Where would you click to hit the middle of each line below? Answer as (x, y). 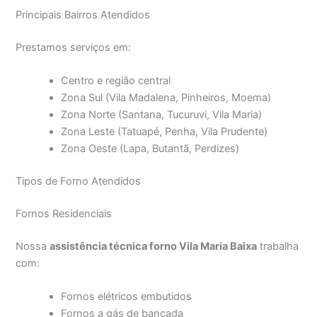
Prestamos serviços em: (74, 47)
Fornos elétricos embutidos (127, 296)
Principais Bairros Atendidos (83, 15)
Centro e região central (116, 81)
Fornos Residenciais (64, 213)
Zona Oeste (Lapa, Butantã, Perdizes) (150, 149)
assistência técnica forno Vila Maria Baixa (154, 246)
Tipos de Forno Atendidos (79, 181)
